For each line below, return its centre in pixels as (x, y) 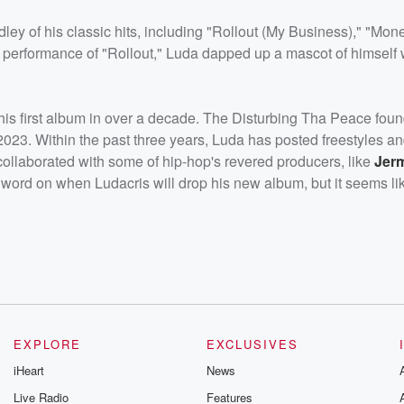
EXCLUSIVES (252, 344)
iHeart (29, 370)
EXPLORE (48, 344)
